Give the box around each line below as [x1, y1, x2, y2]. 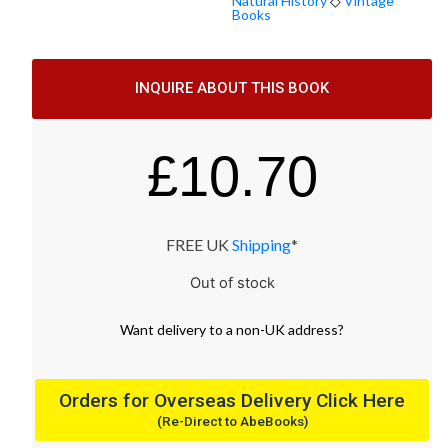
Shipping [232, 234, 291, 254]
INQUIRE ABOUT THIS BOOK [135, 79, 329, 98]
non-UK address [236, 320, 338, 338]
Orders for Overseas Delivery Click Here [59, 388, 405, 412]
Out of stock [189, 273, 275, 292]
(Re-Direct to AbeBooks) [156, 413, 308, 429]
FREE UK [166, 234, 232, 254]
